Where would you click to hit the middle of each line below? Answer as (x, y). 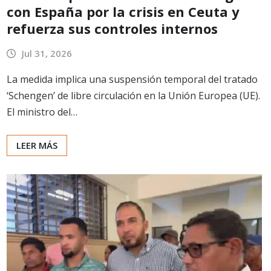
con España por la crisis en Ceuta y (123, 12)
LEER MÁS (37, 145)
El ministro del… (42, 112)
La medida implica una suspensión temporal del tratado (132, 79)
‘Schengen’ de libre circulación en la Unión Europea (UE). (133, 95)
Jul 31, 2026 (47, 54)
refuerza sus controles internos (112, 29)
